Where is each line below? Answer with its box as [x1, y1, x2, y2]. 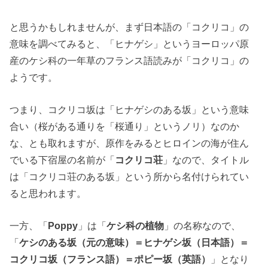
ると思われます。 [10, 187, 87, 199]
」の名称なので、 [164, 220, 241, 232]
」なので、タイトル [163, 154, 249, 165]
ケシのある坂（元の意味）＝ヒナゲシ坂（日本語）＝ [19, 237, 249, 248]
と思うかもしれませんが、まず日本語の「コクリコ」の [10, 21, 249, 32]
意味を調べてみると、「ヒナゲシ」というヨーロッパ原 [10, 38, 249, 49]
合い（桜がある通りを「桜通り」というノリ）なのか [10, 120, 240, 132]
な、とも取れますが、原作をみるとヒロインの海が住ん [10, 137, 249, 148]
